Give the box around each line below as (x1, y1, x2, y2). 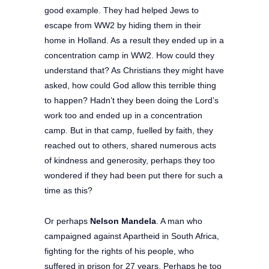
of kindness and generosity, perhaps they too (44, 155, 215, 165)
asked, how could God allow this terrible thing (44, 80, 216, 90)
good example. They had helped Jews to (44, 5, 199, 15)
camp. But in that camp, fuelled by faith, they (44, 125, 213, 135)
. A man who (156, 216, 202, 226)
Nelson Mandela (90, 216, 156, 226)
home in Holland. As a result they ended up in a (44, 35, 224, 45)
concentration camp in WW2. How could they (44, 50, 214, 60)
